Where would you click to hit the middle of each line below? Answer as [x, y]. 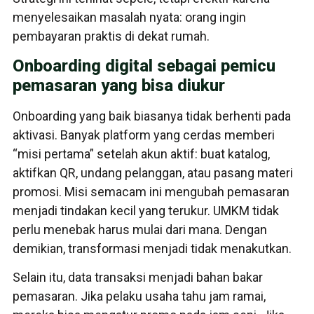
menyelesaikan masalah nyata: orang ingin [129, 18]
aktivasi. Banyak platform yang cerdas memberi [144, 135]
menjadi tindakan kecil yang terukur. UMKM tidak [146, 210]
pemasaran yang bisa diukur [119, 85]
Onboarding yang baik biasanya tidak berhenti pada [152, 116]
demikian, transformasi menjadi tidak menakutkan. [152, 248]
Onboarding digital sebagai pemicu [144, 66]
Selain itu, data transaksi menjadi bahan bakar [138, 277]
